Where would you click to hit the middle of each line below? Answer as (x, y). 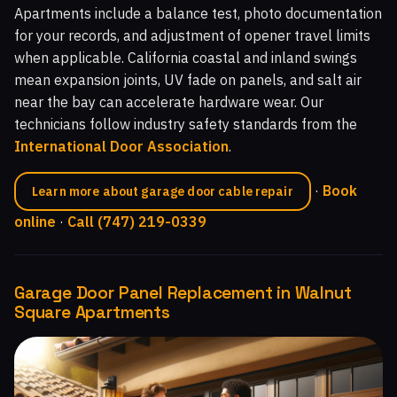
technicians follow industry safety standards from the (186, 125)
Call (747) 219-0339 (137, 222)
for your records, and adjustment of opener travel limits (192, 36)
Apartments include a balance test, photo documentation (198, 14)
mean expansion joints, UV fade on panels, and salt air (188, 80)
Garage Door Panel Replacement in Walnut (183, 293)
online (35, 222)
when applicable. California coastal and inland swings (186, 58)
